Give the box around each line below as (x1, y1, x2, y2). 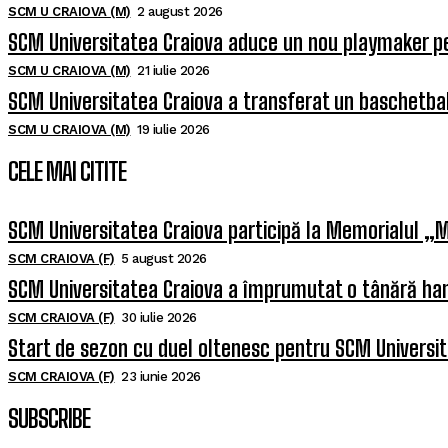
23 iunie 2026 (121, 369, 201, 385)
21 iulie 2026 (137, 63, 210, 79)
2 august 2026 (137, 4, 223, 20)
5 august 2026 (121, 251, 207, 267)
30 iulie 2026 (121, 310, 197, 326)
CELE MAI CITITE (8, 157, 126, 187)
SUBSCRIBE (8, 404, 90, 434)
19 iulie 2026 (137, 122, 210, 138)
